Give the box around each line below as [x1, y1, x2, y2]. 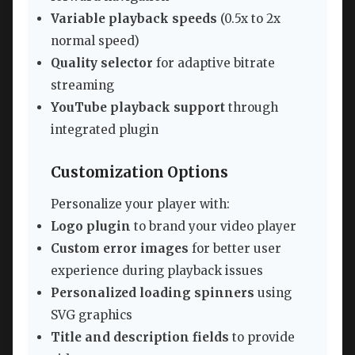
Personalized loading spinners [51, 284, 254, 300]
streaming [51, 78, 114, 94]
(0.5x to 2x [217, 11, 281, 27]
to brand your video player [131, 218, 296, 234]
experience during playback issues [51, 262, 263, 278]
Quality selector [51, 55, 153, 71]
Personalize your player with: [51, 196, 230, 212]
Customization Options [51, 162, 228, 181]
